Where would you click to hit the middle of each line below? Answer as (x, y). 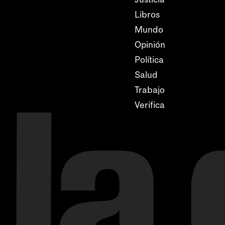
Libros (147, 15)
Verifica (150, 105)
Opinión (150, 45)
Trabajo (150, 90)
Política (149, 60)
